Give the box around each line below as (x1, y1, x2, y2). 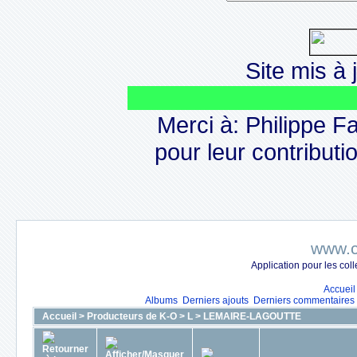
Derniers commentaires (253, 295, 355, 306)
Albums (145, 295, 178, 306)
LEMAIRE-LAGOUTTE (203, 311, 301, 322)
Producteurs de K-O (87, 311, 177, 322)
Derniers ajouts (182, 295, 249, 306)
